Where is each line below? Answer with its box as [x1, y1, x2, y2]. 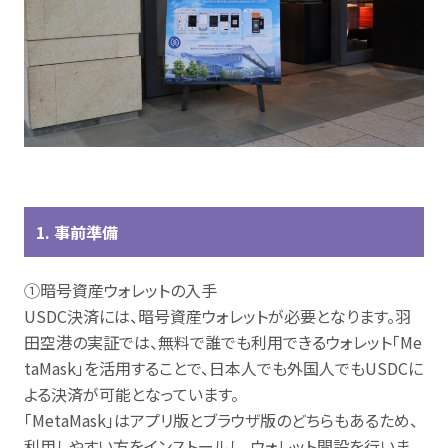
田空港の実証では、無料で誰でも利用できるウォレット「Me [24, 330, 422, 354]
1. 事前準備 [36, 220, 118, 244]
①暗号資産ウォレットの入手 [24, 278, 217, 302]
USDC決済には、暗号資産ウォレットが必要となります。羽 [24, 304, 411, 328]
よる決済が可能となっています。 [24, 382, 239, 406]
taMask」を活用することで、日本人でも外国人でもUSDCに [24, 356, 423, 380]
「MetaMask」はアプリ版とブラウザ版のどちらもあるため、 [24, 408, 418, 432]
